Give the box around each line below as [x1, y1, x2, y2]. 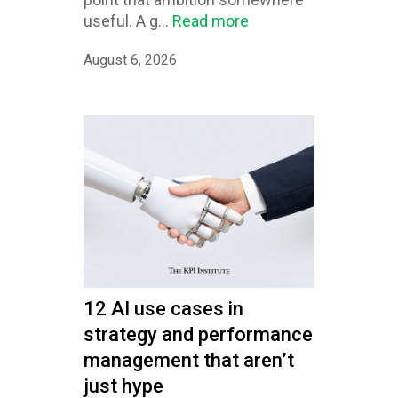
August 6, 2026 [84, 52, 177, 69]
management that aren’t [84, 349, 294, 372]
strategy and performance [84, 323, 313, 346]
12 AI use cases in [84, 298, 243, 321]
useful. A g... [84, 12, 172, 31]
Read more [172, 12, 249, 31]
